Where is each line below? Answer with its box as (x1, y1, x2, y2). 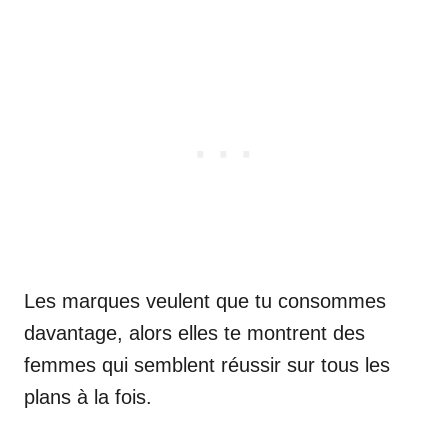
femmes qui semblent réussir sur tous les (24, 353, 390, 376)
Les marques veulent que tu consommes (24, 289, 386, 312)
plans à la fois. (24, 385, 152, 408)
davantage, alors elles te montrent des (24, 321, 365, 344)
